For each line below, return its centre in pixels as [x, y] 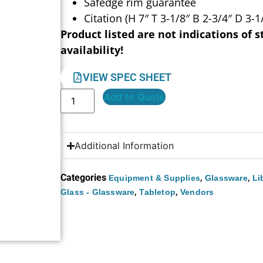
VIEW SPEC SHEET [127, 77]
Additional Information [124, 146]
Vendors [197, 192]
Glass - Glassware [98, 192]
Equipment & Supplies [155, 178]
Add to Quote [134, 97]
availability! [92, 50]
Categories [84, 178]
